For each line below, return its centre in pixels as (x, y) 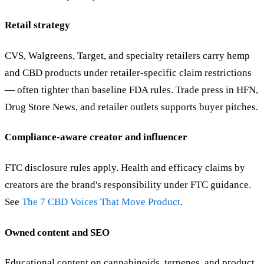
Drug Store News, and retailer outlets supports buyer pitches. (131, 107)
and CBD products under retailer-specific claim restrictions (128, 72)
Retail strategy (37, 25)
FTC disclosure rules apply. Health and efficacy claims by (125, 167)
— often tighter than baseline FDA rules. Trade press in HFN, (131, 90)
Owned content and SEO (57, 232)
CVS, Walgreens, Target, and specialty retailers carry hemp (127, 55)
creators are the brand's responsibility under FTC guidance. (128, 184)
